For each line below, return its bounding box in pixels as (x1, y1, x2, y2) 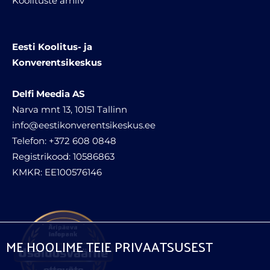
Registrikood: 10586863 (12, 150, 115, 162)
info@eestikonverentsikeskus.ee (12, 119, 155, 131)
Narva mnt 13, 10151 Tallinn (12, 103, 127, 115)
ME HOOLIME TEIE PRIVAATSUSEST (6, 234, 213, 259)
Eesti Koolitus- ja (12, 40, 92, 52)
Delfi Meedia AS (12, 87, 85, 99)
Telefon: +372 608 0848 (12, 134, 116, 146)
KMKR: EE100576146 (12, 166, 102, 178)
